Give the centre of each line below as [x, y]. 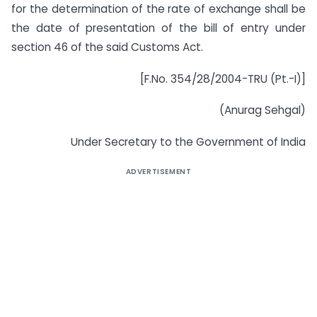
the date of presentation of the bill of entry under [158, 28]
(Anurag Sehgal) [263, 110]
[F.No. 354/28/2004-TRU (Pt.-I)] [220, 79]
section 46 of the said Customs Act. [107, 47]
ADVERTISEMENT [158, 172]
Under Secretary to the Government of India [188, 142]
